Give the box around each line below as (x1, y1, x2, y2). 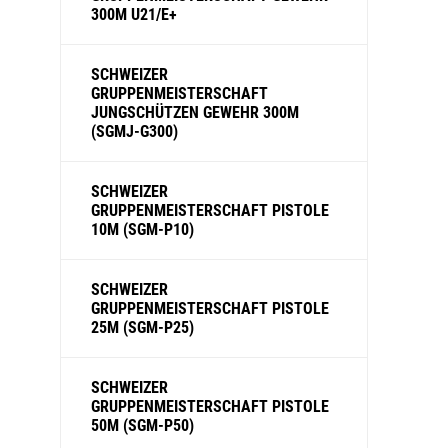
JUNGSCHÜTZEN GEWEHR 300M (91, 103, 299, 122)
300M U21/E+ (91, 5, 177, 24)
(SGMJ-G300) (91, 122, 178, 141)
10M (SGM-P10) (91, 220, 194, 239)
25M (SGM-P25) (91, 318, 194, 337)
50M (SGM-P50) (91, 416, 194, 435)
